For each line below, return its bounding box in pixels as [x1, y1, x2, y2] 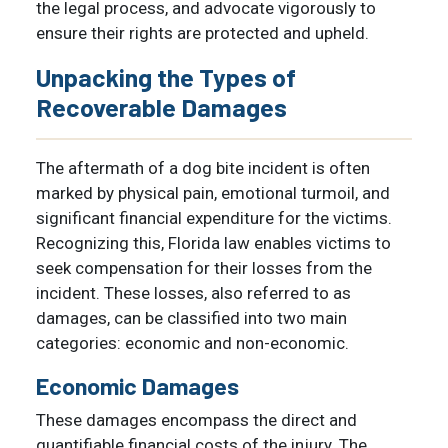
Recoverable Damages [36, 91, 287, 122]
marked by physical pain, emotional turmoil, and [36, 182, 390, 203]
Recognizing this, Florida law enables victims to [36, 232, 391, 253]
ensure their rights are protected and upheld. [36, 22, 369, 43]
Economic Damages [36, 371, 239, 400]
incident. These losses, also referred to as [36, 282, 351, 303]
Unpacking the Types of [36, 61, 296, 92]
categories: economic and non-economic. [36, 332, 349, 353]
